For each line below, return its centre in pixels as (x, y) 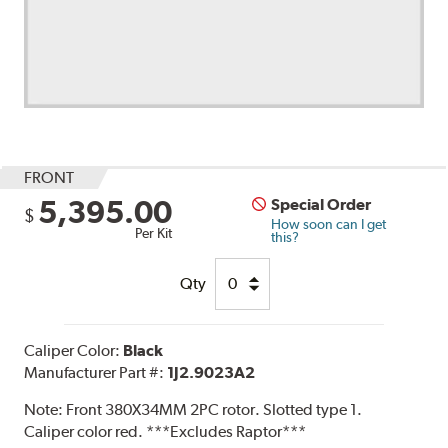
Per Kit (154, 232)
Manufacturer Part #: (96, 372)
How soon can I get (329, 223)
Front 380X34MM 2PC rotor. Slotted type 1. (214, 409)
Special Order (321, 204)
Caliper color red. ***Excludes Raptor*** (165, 431)
